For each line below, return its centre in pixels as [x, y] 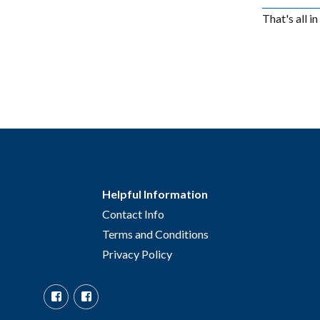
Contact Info [133, 214]
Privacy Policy [137, 254]
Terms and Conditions [155, 234]
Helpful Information [155, 194]
